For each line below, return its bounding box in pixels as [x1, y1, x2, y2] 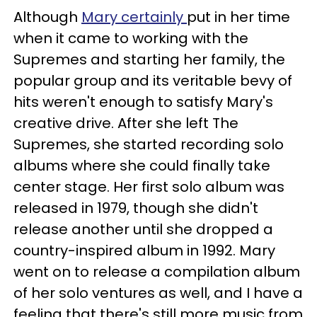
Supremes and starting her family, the [13, 50, 285, 69]
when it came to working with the [13, 28, 248, 48]
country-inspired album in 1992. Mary [13, 241, 275, 260]
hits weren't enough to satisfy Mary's [13, 92, 273, 112]
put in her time [187, 7, 290, 27]
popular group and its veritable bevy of [13, 71, 292, 91]
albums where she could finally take [13, 156, 270, 175]
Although [13, 7, 81, 27]
